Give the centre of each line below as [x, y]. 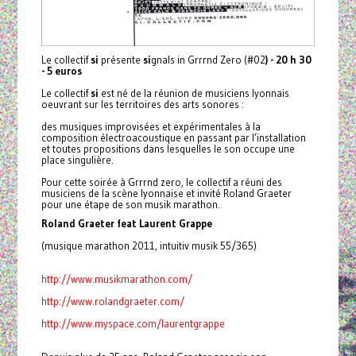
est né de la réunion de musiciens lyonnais [193, 93]
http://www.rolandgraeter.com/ [112, 302]
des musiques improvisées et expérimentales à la [151, 127]
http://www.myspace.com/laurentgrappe [133, 324]
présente [122, 60]
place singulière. [77, 160]
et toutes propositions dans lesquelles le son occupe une [168, 149]
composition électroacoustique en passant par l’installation [173, 138]
